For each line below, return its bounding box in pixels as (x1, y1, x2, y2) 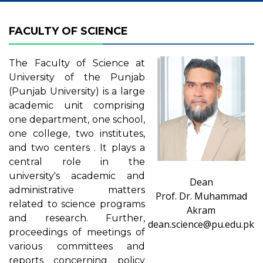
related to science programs (9, 198, 145, 210)
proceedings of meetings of (9, 227, 145, 238)
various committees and (9, 241, 145, 252)
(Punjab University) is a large (9, 86, 145, 97)
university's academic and (9, 170, 145, 181)
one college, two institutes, (9, 128, 145, 139)
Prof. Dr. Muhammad (155, 190, 247, 203)
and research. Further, (9, 213, 145, 224)
